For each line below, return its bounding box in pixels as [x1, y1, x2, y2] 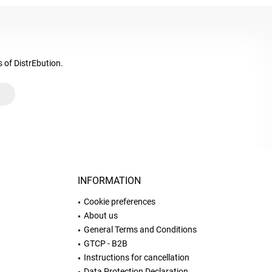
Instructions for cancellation [84, 253, 189, 262]
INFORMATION [78, 175, 141, 186]
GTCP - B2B [84, 239, 127, 248]
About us [84, 211, 118, 220]
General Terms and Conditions [84, 225, 197, 234]
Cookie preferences [84, 197, 155, 206]
